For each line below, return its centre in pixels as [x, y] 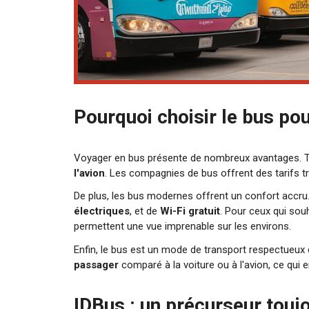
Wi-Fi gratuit [190, 211]
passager [97, 265]
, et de [145, 211]
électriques [102, 211]
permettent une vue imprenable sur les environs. [183, 227]
